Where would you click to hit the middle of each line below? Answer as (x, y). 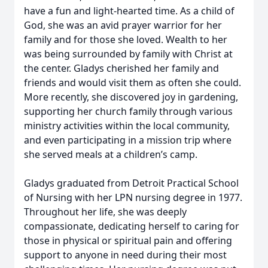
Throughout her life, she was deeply (105, 212)
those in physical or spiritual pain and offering (128, 240)
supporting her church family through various (128, 111)
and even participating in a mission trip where (128, 140)
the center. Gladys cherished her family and (121, 68)
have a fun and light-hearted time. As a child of (129, 11)
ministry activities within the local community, (127, 126)
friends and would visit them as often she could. (133, 83)
